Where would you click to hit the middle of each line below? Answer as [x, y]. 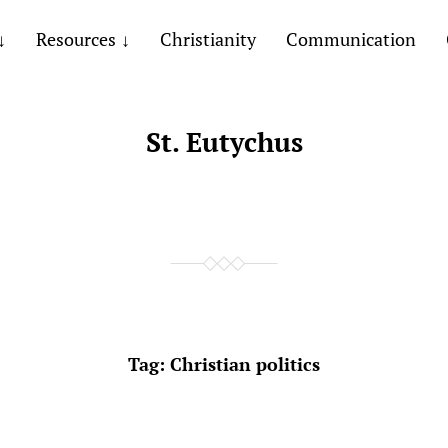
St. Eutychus [224, 142]
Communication [350, 39]
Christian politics [245, 364]
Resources [75, 39]
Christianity [207, 39]
